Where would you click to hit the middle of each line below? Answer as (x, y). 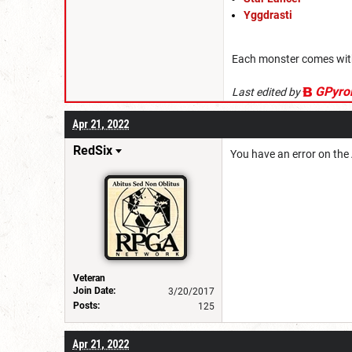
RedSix (93, 150)
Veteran (89, 278)
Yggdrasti (268, 15)
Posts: (86, 305)
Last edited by (267, 92)
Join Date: (94, 290)
